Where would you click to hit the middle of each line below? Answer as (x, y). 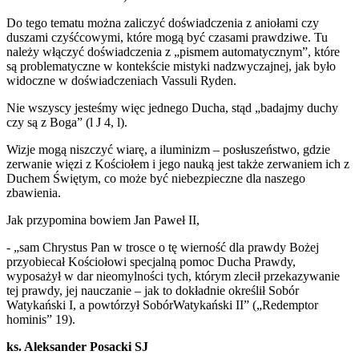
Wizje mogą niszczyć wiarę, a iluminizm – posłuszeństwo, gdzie (168, 150)
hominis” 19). (41, 320)
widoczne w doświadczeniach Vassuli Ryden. (121, 81)
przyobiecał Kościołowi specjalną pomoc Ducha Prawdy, (151, 262)
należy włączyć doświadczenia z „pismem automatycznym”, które (173, 52)
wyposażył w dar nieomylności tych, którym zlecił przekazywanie (173, 276)
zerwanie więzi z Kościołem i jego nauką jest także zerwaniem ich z (178, 164)
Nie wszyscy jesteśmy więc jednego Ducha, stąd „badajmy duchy (172, 108)
